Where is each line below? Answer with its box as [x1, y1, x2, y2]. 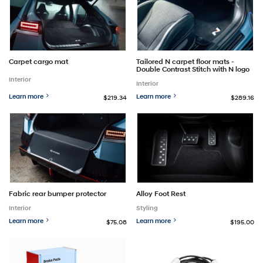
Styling [136, 203, 159, 212]
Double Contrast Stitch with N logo [136, 64, 250, 73]
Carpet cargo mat [9, 56, 68, 66]
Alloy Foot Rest [136, 188, 186, 198]
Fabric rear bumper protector [9, 188, 106, 198]
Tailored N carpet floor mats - [136, 56, 235, 66]
